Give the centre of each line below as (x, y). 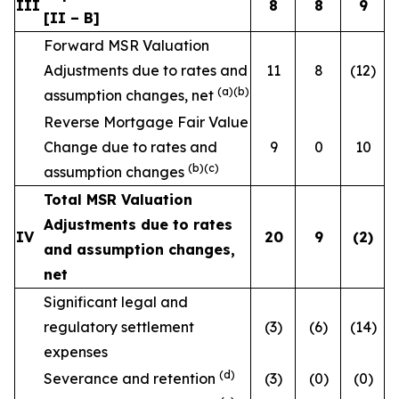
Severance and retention (131, 379)
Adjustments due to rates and (146, 70)
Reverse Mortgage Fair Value (146, 122)
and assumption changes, (139, 249)
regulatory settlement (119, 327)
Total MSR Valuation (118, 199)
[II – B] (72, 18)
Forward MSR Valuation (126, 45)
